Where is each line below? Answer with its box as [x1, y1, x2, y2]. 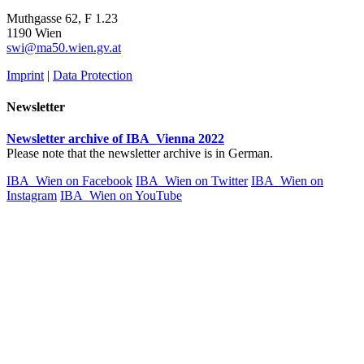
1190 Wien [6, 25, 65, 40]
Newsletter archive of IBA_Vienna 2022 [6, 132, 224, 146]
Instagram [6, 188, 57, 203]
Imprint [6, 67, 44, 82]
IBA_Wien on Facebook [6, 174, 132, 188]
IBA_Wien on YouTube [60, 188, 182, 203]
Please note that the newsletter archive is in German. [6, 146, 273, 161]
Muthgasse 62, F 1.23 [6, 11, 118, 25]
